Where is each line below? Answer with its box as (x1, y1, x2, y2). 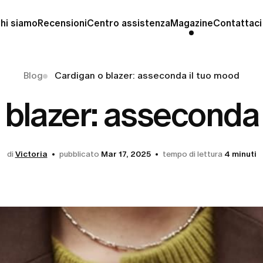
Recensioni (37, 18, 87, 29)
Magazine (170, 18, 213, 29)
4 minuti (224, 149, 257, 159)
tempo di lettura (162, 149, 222, 159)
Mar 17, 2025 (100, 149, 151, 159)
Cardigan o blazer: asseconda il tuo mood (55, 70, 240, 81)
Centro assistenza (86, 18, 170, 29)
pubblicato (59, 149, 99, 159)
